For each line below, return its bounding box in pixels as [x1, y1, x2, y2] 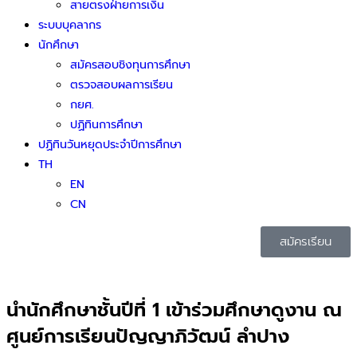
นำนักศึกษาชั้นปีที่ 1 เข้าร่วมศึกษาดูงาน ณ [6, 295, 342, 324]
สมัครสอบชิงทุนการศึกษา [70, 56, 190, 74]
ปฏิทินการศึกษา [70, 116, 143, 134]
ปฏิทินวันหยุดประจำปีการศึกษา [38, 135, 182, 154]
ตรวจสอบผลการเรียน [70, 76, 173, 94]
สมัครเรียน [280, 232, 331, 250]
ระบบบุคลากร [38, 16, 101, 34]
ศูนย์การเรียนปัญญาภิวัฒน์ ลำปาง [6, 321, 289, 351]
